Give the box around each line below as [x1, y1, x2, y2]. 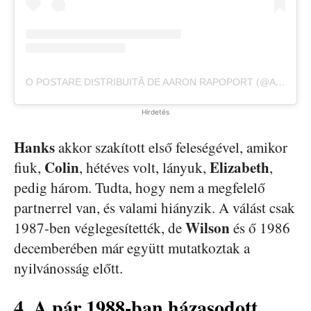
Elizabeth [210, 157, 269, 178]
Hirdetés [142, 108, 169, 117]
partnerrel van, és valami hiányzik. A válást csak [14, 198, 295, 218]
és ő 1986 [230, 218, 290, 238]
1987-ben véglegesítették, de [14, 218, 185, 238]
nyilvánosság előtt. [14, 258, 123, 278]
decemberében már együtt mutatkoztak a [14, 238, 250, 258]
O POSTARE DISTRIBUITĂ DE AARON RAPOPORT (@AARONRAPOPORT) [276, 76, 285, 88]
